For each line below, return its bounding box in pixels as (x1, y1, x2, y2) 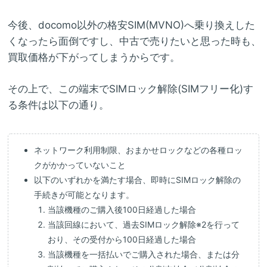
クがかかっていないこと (34, 159, 126, 170)
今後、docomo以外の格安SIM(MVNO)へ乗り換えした (8, 19, 255, 32)
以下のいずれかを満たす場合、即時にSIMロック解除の (34, 174, 241, 185)
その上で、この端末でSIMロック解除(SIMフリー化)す (8, 82, 253, 95)
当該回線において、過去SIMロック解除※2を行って (47, 219, 240, 229)
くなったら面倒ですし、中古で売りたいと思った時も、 (8, 35, 261, 48)
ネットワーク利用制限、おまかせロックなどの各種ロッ (34, 144, 243, 155)
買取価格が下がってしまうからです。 (8, 51, 180, 64)
